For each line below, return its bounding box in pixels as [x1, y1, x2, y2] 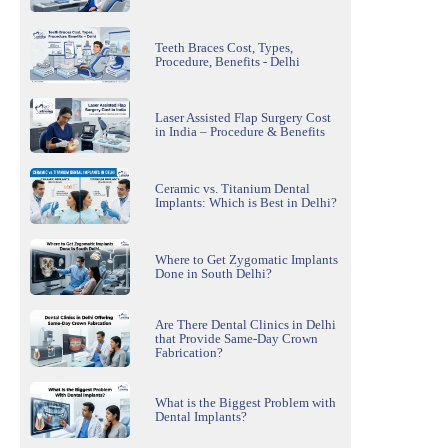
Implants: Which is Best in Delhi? [155, 195, 337, 211]
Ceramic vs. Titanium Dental [155, 181, 310, 197]
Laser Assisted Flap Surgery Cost [155, 110, 331, 126]
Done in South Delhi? [155, 266, 272, 282]
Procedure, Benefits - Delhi [155, 53, 300, 69]
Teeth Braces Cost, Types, [155, 39, 293, 55]
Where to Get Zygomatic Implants [155, 252, 338, 268]
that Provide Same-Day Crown [155, 330, 318, 346]
